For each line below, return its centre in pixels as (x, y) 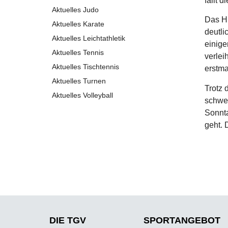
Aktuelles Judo (75, 9)
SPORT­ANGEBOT (182, 221)
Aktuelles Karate (78, 24)
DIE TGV (68, 221)
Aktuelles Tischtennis (85, 66)
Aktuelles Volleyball (82, 95)
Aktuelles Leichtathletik (89, 38)
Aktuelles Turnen (79, 81)
